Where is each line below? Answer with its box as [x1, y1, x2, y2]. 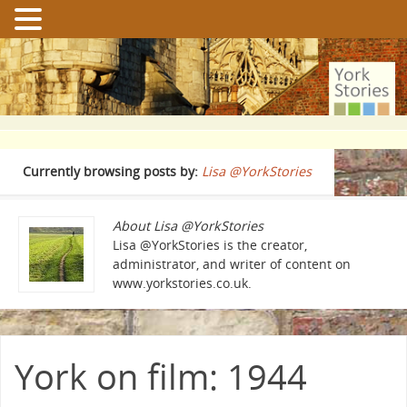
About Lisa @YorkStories [113, 217, 263, 234]
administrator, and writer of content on [113, 255, 351, 273]
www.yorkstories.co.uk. [113, 274, 252, 292]
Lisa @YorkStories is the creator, [113, 236, 307, 253]
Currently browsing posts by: [23, 163, 202, 180]
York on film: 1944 [15, 352, 307, 400]
